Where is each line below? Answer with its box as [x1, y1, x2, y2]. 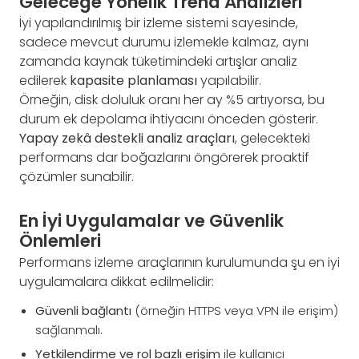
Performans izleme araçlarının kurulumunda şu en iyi [19, 252, 340, 272]
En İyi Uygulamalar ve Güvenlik [19, 208, 284, 234]
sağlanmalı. [35, 321, 103, 338]
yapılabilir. [197, 71, 261, 91]
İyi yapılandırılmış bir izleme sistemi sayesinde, [19, 14, 298, 33]
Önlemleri [19, 228, 101, 254]
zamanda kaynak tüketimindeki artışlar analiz [19, 52, 297, 71]
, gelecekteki [235, 129, 310, 148]
